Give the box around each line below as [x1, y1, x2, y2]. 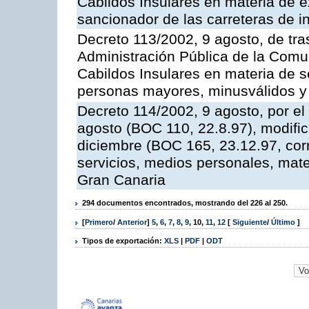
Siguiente [232, 217, 267, 226]
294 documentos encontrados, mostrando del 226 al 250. [82, 199, 288, 208]
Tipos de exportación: [82, 236, 164, 245]
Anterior [117, 217, 147, 226]
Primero [85, 217, 113, 226]
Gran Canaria [77, 172, 166, 189]
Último [271, 217, 297, 226]
